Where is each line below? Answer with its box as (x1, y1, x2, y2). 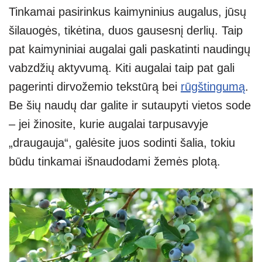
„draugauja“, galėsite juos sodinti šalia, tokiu (9, 136, 235, 149)
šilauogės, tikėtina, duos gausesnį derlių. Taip (9, 23, 243, 37)
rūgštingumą (181, 80, 245, 93)
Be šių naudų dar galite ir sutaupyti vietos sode (9, 98, 251, 112)
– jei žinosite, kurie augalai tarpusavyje (9, 117, 208, 130)
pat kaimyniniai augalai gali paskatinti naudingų (9, 42, 250, 56)
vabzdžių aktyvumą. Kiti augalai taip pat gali (9, 61, 235, 74)
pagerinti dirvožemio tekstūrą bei (9, 80, 181, 93)
